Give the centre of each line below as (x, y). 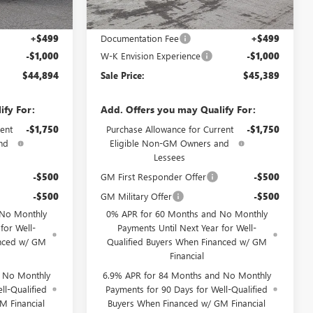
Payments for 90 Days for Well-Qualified (187, 289)
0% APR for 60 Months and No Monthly (187, 213)
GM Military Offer (137, 196)
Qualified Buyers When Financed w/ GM (187, 241)
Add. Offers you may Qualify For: (179, 109)
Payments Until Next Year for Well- (187, 227)
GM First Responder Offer (154, 176)
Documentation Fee (140, 38)
